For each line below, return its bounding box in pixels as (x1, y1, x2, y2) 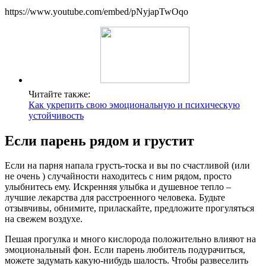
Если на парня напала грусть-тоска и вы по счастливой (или (5, 160, 250, 171)
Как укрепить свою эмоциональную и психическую (28, 99, 240, 110)
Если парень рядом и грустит (5, 132, 194, 148)
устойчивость (28, 110, 84, 121)
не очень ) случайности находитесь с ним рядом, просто (5, 171, 232, 182)
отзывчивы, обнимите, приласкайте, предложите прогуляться (5, 203, 254, 214)
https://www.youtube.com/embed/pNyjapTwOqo (5, 6, 188, 17)
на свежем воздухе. (5, 214, 83, 224)
